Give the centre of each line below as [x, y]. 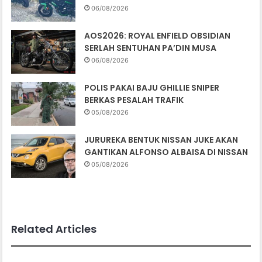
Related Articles [54, 229]
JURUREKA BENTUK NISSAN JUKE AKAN [161, 140]
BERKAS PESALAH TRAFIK [134, 100]
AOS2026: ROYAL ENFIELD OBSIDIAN [158, 36]
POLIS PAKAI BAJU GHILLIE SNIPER [152, 88]
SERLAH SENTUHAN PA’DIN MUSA [151, 48]
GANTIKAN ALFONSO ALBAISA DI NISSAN [166, 152]
